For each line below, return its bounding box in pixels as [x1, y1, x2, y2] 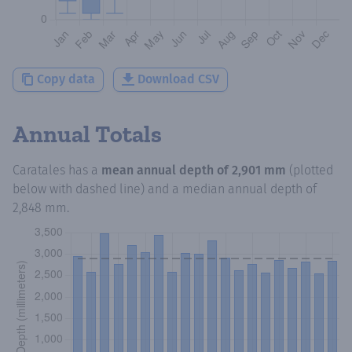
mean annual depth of [101, 162, 232, 178]
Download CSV [137, 71, 219, 87]
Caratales [13, 162, 65, 178]
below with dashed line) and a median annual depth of [13, 181, 317, 196]
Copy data [37, 71, 95, 87]
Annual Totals [13, 119, 162, 148]
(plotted [289, 162, 333, 178]
